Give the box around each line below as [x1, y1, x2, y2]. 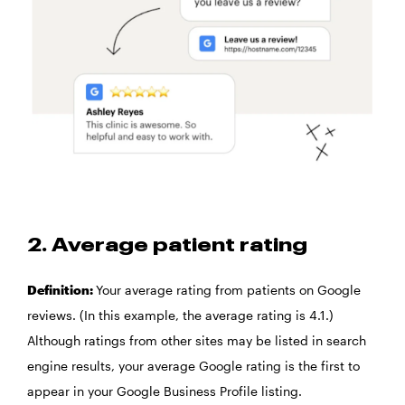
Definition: [27, 281, 96, 297]
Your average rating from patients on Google [96, 281, 361, 297]
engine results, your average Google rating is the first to [27, 357, 360, 373]
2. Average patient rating [27, 236, 307, 255]
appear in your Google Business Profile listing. [27, 382, 306, 399]
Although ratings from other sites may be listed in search [27, 332, 366, 348]
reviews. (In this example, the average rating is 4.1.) [27, 306, 334, 323]
